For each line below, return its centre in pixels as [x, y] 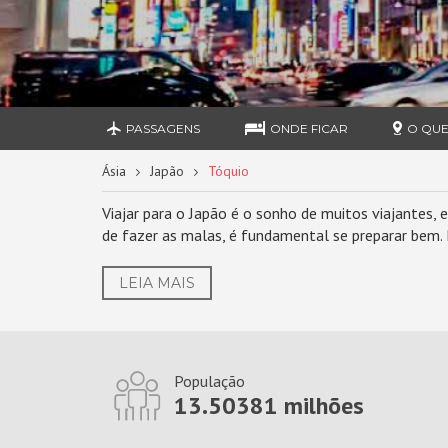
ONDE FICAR [309, 128]
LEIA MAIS [157, 283]
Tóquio [228, 171]
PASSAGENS [163, 128]
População [209, 381]
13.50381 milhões [268, 405]
